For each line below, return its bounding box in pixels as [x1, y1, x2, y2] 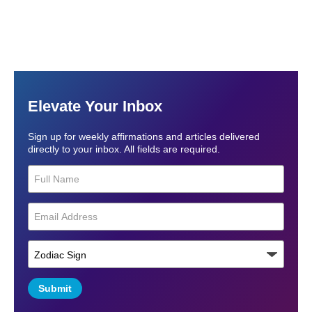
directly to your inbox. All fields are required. [28, 143, 220, 155]
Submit [38, 282, 72, 294]
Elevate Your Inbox [28, 97, 162, 115]
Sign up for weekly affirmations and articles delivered [28, 130, 260, 142]
